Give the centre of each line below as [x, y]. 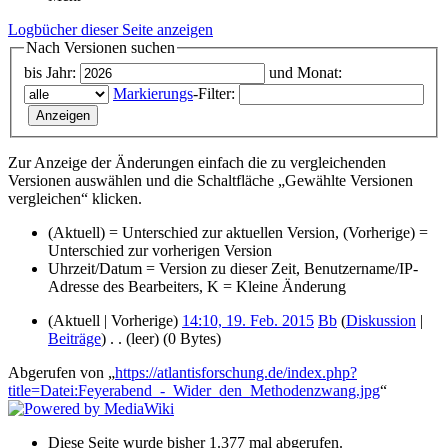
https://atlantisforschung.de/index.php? [236, 372]
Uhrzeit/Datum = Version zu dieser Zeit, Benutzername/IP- [233, 268]
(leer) [142, 338]
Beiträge [74, 338]
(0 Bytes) [192, 338]
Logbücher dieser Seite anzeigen [110, 30]
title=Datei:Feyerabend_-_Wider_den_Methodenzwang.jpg [194, 390]
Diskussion [381, 320]
